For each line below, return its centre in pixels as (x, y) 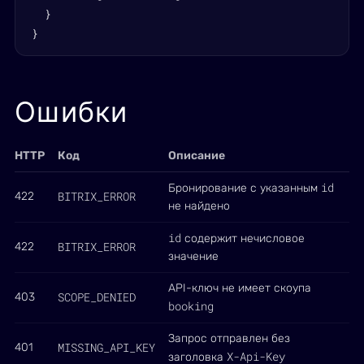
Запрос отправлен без (229, 338)
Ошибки (71, 112)
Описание (197, 156)
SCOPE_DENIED (97, 297)
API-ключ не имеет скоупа (240, 288)
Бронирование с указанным (245, 188)
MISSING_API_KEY (106, 347)
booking (191, 306)
